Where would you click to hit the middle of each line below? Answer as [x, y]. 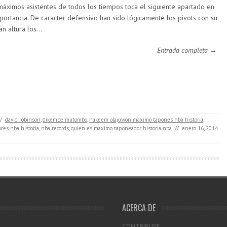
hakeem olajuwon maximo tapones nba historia [146, 119]
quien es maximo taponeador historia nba [121, 128]
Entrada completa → [187, 50]
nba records [55, 128]
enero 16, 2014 [200, 128]
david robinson [23, 119]
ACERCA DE [139, 207]
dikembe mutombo [65, 119]
